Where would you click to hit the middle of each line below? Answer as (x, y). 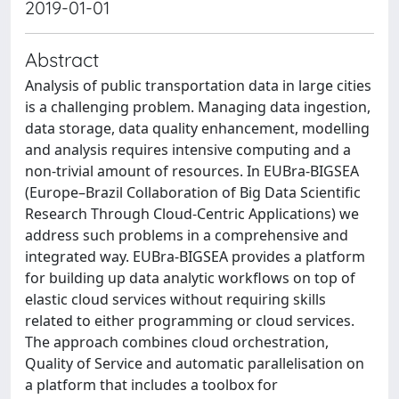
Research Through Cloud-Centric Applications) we (192, 214)
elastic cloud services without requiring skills (175, 299)
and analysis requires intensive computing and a (188, 150)
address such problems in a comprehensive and (187, 235)
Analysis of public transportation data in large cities (198, 85)
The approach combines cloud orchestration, (177, 342)
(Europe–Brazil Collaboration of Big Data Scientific (193, 192)
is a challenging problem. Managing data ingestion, (198, 107)
